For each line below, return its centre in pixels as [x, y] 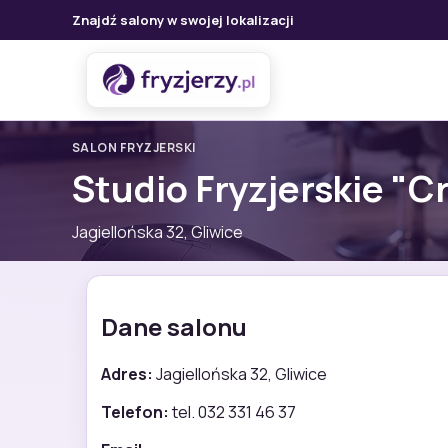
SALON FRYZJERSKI [134, 147]
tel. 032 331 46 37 [232, 411]
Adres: [127, 373]
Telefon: [135, 411]
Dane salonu [174, 326]
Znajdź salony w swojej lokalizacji [183, 20]
